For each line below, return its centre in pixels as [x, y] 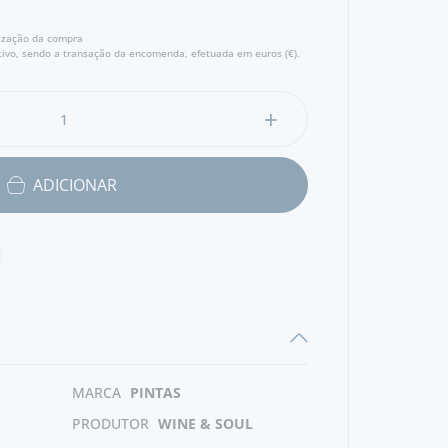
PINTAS [155, 392]
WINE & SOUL [205, 423]
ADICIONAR [75, 185]
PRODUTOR [110, 423]
